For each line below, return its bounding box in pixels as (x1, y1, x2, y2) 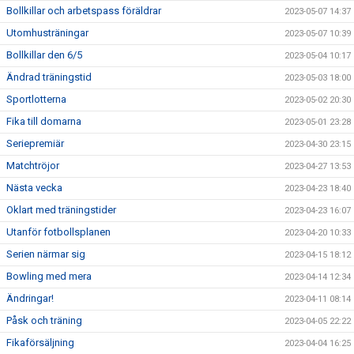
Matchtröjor (6, 160, 59, 171)
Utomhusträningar (6, 27, 88, 39)
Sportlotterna (6, 93, 66, 105)
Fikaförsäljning (6, 337, 74, 348)
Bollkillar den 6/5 (6, 49, 82, 61)
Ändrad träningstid (6, 71, 92, 83)
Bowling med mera (6, 270, 92, 282)
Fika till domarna (6, 115, 81, 127)
